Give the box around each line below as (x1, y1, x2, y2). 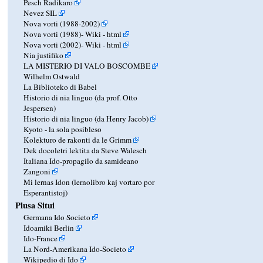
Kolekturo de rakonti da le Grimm (23, 134, 132, 146)
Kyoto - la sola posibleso (23, 124, 102, 135)
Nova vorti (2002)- (23, 39, 86, 50)
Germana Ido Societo (23, 212, 91, 223)
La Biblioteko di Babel (23, 82, 97, 93)
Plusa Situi (15, 199, 55, 212)
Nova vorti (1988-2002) (23, 18, 100, 29)
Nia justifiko (23, 50, 64, 61)
